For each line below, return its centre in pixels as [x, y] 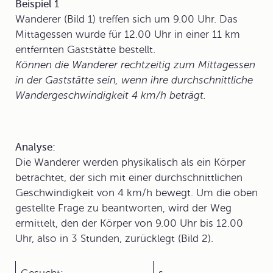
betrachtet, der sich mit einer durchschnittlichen [129, 178]
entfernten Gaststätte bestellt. [85, 50]
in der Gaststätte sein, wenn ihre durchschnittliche [134, 80]
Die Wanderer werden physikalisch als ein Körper [130, 162]
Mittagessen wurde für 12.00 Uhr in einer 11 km [128, 34]
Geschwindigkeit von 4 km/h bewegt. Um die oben [136, 193]
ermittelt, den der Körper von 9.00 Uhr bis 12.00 [129, 223]
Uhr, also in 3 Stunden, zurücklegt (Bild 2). [114, 239]
